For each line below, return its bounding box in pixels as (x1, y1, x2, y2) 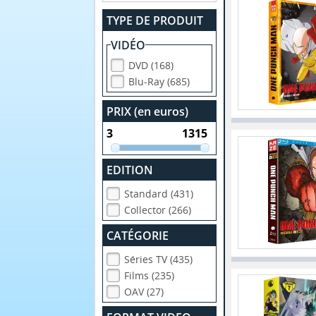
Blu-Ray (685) (128, 74, 190, 88)
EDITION (107, 162, 154, 178)
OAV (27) (124, 285, 164, 299)
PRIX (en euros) (107, 103, 189, 119)
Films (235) (124, 269, 175, 283)
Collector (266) (124, 203, 192, 217)
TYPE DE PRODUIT (107, 12, 204, 28)
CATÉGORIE (107, 228, 169, 244)
